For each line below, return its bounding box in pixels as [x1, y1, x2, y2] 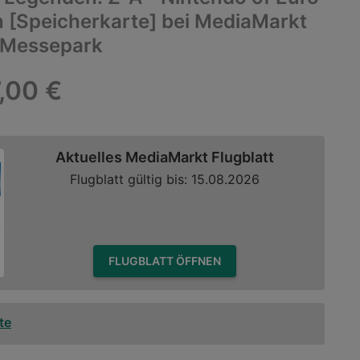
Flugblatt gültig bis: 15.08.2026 [69, 171, 260, 188]
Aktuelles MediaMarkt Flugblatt [55, 148, 274, 166]
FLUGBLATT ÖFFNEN [175, 253, 221, 268]
